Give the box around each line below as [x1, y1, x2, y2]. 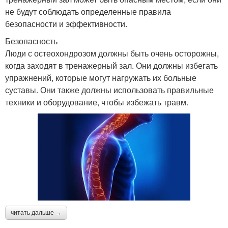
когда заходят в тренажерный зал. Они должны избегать [5, 60, 218, 72]
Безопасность [5, 35, 58, 47]
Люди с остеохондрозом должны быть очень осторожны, [5, 47, 219, 60]
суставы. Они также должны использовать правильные [5, 84, 214, 96]
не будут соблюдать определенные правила [5, 6, 171, 18]
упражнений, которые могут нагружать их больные [5, 72, 196, 84]
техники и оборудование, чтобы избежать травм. [5, 96, 188, 108]
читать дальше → [11, 209, 62, 217]
